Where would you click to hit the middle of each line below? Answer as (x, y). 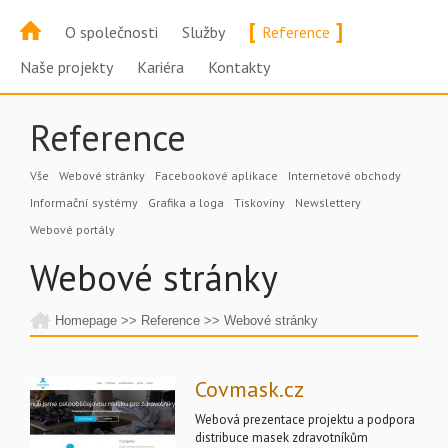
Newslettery (328, 202)
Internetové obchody (344, 175)
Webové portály (72, 229)
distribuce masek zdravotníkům (281, 437)
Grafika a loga (186, 202)
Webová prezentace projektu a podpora (305, 419)
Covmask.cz (249, 389)
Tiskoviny (259, 202)
